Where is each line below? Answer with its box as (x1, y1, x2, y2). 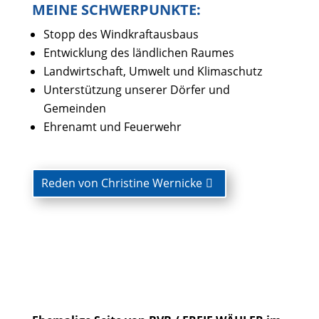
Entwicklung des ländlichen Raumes (43, 45, 234, 61)
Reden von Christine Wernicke (41, 174, 202, 191)
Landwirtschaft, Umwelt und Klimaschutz (43, 63, 262, 79)
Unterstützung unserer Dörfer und (43, 82, 230, 98)
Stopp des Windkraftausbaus (43, 26, 199, 42)
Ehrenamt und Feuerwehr (43, 119, 182, 135)
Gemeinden (43, 100, 106, 116)
